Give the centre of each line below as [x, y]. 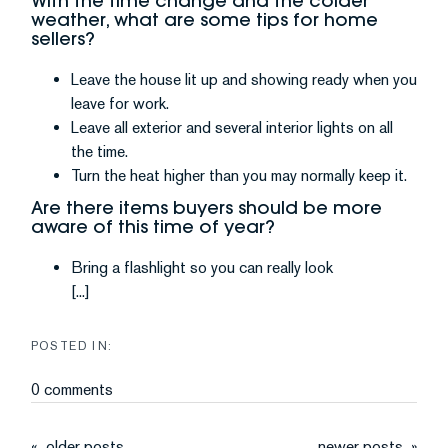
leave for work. [120, 103]
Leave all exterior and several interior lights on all [232, 127]
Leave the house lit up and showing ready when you [244, 79]
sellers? [63, 38]
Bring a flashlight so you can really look [202, 267]
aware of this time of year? [153, 226]
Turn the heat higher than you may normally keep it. [239, 175]
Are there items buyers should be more [206, 207]
